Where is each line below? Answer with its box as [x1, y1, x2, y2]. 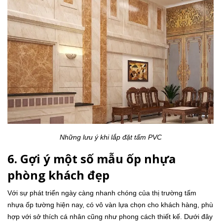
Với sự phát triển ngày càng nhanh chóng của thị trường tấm [7, 188, 196, 197]
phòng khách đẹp [7, 166, 110, 183]
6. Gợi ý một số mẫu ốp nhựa [7, 150, 176, 167]
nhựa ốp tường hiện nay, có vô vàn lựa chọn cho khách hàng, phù [7, 200, 213, 209]
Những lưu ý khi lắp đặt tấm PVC [59, 133, 162, 141]
